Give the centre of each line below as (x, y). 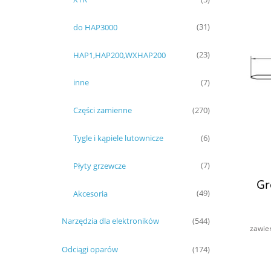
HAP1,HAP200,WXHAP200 (119, 55)
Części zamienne (103, 110)
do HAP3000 (95, 27)
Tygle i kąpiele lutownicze (118, 138)
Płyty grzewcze (100, 165)
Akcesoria (90, 193)
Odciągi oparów (90, 250)
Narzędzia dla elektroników (110, 221)
